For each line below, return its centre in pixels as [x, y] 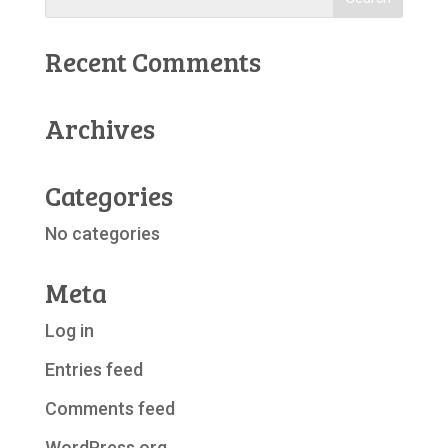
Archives [99, 128]
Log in [69, 330]
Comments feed [109, 408]
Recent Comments [152, 61]
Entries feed [93, 369]
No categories [102, 233]
